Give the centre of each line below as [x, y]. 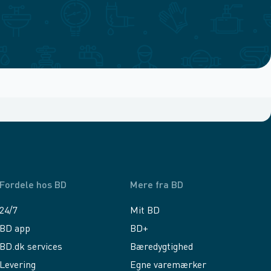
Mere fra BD [157, 186]
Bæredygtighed [162, 248]
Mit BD [145, 211]
